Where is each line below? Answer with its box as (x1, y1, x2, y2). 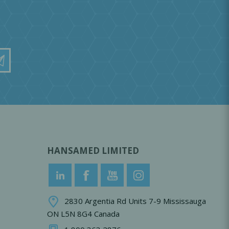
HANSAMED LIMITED (47, 145, 139, 156)
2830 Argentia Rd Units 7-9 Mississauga (64, 196, 206, 207)
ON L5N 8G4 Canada (47, 209, 120, 219)
